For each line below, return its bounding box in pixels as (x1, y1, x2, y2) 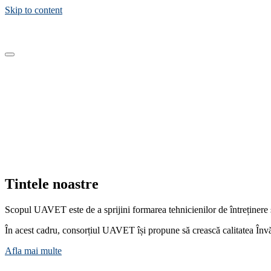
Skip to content (5, 5, 62, 15)
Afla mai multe (5, 246, 62, 256)
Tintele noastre (5, 176, 99, 192)
